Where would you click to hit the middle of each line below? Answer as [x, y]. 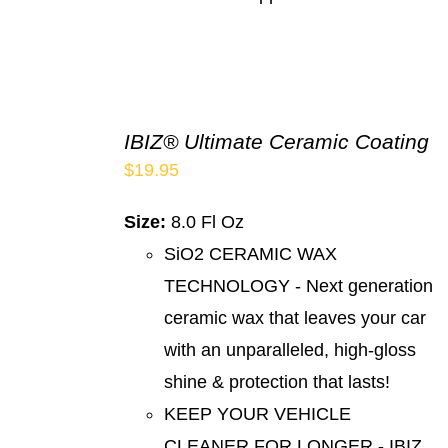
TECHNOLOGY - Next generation [299, 285]
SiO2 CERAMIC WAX [251, 253]
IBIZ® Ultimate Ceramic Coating [277, 141]
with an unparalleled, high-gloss [290, 349]
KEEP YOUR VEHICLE [258, 413]
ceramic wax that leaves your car [295, 317]
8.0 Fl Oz [205, 221]
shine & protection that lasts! [282, 381]
